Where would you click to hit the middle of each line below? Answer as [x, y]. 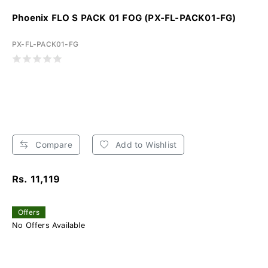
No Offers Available [48, 226]
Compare [53, 145]
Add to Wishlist [145, 145]
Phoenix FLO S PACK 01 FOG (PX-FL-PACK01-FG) [124, 18]
